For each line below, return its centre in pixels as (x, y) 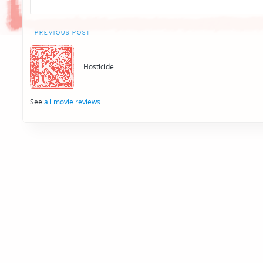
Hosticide (99, 67)
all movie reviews (72, 102)
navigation (61, 54)
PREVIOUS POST (63, 33)
